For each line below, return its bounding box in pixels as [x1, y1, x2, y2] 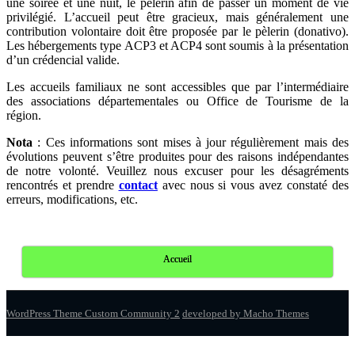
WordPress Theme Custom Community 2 [6, 307, 180, 320]
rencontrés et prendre [6, 178, 119, 193]
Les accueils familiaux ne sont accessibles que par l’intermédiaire [6, 80, 349, 94]
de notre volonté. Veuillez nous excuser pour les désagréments [6, 164, 349, 178]
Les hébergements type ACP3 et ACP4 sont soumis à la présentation [6, 39, 349, 53]
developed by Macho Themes [182, 307, 309, 320]
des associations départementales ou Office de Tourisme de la [6, 94, 349, 109]
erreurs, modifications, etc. [6, 193, 138, 207]
